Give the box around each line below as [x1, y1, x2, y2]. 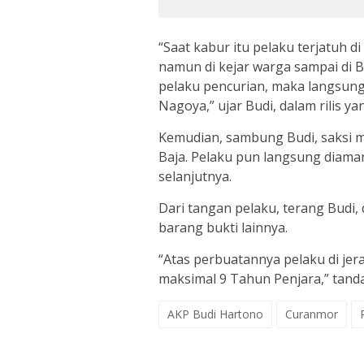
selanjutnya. [158, 167, 232, 186]
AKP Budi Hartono [167, 306, 263, 323]
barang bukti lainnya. [158, 219, 288, 237]
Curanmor [285, 306, 338, 323]
